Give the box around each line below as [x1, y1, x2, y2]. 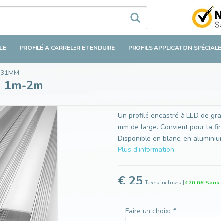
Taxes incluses [145, 179, 181, 187]
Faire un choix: [125, 206, 172, 216]
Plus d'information [118, 145, 174, 155]
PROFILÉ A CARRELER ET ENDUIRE [19, 44, 115, 52]
